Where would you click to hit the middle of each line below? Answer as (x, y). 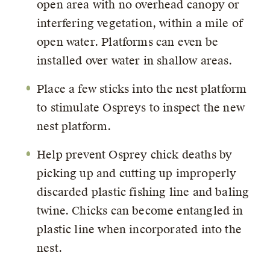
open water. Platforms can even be (127, 42)
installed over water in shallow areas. (134, 60)
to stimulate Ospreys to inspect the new (141, 107)
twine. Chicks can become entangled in (140, 210)
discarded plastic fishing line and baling (143, 192)
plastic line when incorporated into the (140, 229)
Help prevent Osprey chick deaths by (135, 154)
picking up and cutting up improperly (137, 173)
